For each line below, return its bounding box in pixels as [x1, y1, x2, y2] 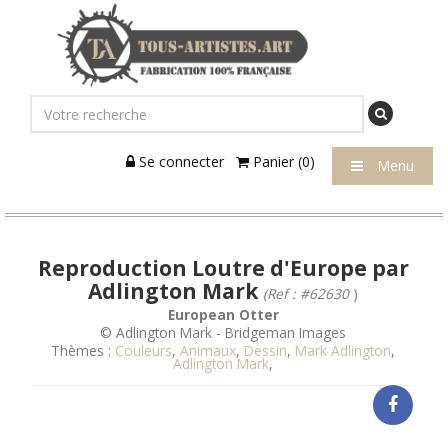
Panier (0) [249, 152, 315, 171]
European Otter [167, 305, 279, 324]
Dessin [244, 341, 287, 360]
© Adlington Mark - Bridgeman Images [100, 323, 346, 342]
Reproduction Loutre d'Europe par [37, 254, 409, 282]
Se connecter [135, 152, 224, 171]
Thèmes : [51, 341, 115, 360]
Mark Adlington [295, 341, 391, 360]
